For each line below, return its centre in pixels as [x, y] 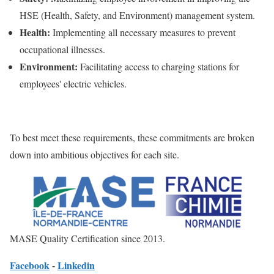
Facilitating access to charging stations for [158, 67]
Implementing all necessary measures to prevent [143, 32]
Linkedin [76, 265]
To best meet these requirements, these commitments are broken [132, 138]
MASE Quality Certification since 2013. [87, 239]
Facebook [30, 265]
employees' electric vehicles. [73, 84]
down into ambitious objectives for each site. [94, 155]
